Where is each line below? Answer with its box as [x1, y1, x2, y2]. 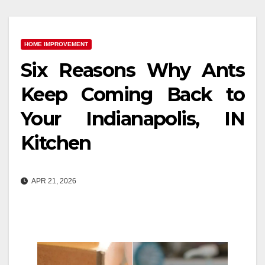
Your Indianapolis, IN [21, 107, 244, 131]
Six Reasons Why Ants [21, 59, 244, 82]
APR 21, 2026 [30, 176, 76, 185]
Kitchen [21, 131, 91, 155]
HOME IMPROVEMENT [24, 41, 88, 48]
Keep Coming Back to [21, 83, 244, 106]
